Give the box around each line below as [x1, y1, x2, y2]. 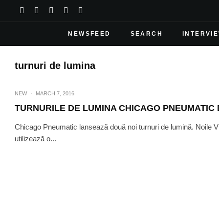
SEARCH [130, 30, 163, 37]
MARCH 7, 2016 [36, 90, 74, 96]
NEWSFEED [68, 30, 111, 37]
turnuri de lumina [15, 60, 95, 71]
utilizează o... [15, 134, 56, 143]
